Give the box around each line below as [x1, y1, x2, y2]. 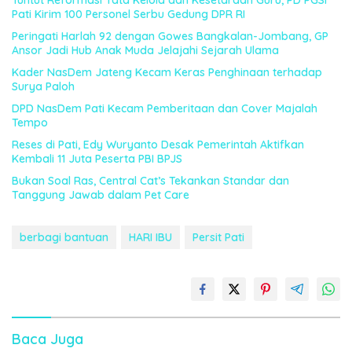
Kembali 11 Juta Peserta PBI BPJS [12, 151, 182, 166]
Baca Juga [12, 329, 83, 348]
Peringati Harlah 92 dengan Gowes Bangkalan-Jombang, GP [12, 28, 328, 43]
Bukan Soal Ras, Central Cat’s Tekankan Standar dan [12, 173, 289, 188]
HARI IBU [129, 229, 172, 244]
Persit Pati [192, 229, 244, 244]
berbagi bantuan [20, 229, 108, 244]
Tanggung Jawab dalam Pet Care [12, 187, 189, 202]
